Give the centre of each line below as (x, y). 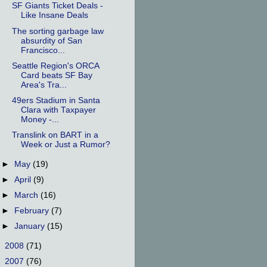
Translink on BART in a (55, 135)
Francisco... (43, 50)
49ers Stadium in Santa (56, 100)
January (31, 226)
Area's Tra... (44, 85)
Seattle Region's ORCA (55, 66)
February (33, 211)
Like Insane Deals (54, 15)
